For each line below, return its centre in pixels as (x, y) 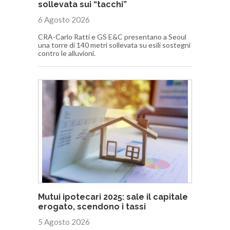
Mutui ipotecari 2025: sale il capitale (113, 197)
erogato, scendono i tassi (92, 207)
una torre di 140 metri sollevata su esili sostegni (114, 45)
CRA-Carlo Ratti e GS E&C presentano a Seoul (112, 36)
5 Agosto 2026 (64, 222)
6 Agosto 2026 (64, 19)
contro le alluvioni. (67, 53)
